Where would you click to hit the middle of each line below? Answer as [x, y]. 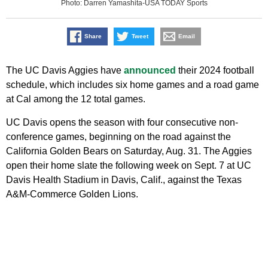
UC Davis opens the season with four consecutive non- [122, 123]
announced [150, 71]
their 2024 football [215, 71]
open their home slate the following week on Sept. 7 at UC [129, 166]
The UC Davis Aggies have [65, 71]
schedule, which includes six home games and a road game [133, 85]
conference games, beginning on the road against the [118, 137]
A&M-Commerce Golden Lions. [72, 194]
